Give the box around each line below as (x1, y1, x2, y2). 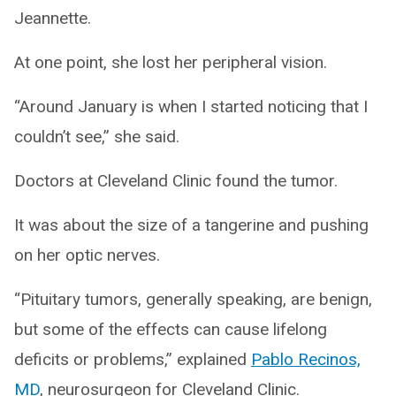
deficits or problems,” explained (14, 349, 251, 369)
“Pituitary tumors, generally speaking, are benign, (14, 289, 372, 309)
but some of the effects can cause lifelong (14, 319, 327, 339)
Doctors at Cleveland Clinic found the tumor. (14, 171, 338, 191)
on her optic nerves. (14, 245, 160, 265)
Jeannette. (14, 8, 91, 28)
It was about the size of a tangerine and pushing (14, 215, 369, 235)
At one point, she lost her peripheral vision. (14, 52, 327, 72)
